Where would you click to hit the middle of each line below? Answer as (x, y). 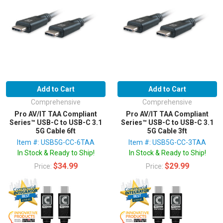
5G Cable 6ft (56, 131)
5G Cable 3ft (167, 131)
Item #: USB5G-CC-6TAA (56, 142)
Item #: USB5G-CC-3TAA (167, 142)
